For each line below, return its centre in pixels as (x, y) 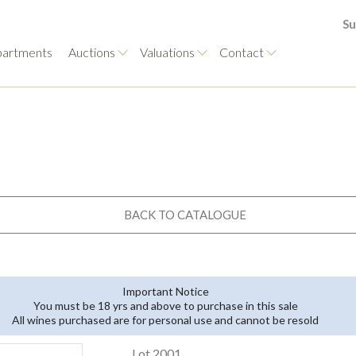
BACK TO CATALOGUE (185, 215)
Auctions (92, 52)
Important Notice (165, 291)
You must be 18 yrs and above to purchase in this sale (165, 306)
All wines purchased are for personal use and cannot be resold (165, 320)
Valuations (167, 52)
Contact (242, 52)
